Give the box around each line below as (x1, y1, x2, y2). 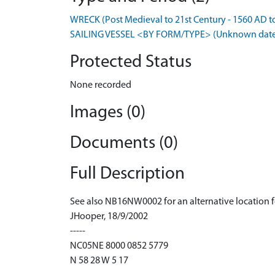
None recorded (70, 80, 131, 90)
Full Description (70, 165, 185, 183)
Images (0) (70, 104, 145, 122)
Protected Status (70, 53, 192, 71)
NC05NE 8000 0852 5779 (70, 241, 168, 251)
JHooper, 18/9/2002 (70, 212, 148, 222)
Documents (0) (70, 134, 178, 152)
